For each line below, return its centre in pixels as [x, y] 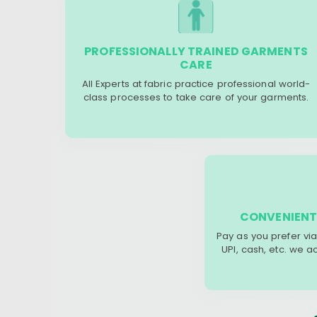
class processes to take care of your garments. [196, 97]
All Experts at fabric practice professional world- [196, 84]
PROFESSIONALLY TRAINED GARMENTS [196, 51]
